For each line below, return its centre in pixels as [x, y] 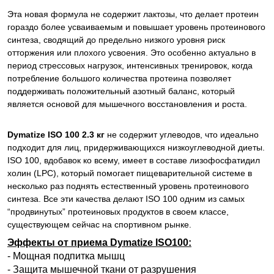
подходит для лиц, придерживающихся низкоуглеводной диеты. [136, 147]
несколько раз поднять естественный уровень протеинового [128, 186]
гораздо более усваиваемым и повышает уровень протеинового [136, 27]
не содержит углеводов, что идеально [182, 135]
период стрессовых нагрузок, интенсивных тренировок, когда [130, 65]
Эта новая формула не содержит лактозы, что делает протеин [133, 14]
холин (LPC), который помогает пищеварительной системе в [130, 173]
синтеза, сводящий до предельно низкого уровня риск [116, 40]
